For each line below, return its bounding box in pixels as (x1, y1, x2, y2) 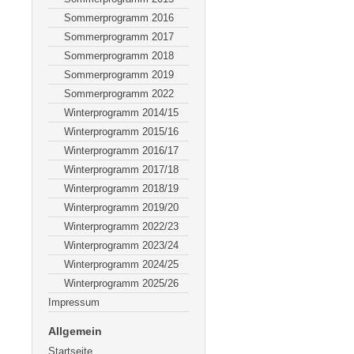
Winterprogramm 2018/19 (64, 183, 179, 194)
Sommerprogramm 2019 (64, 69, 174, 81)
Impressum (48, 296, 100, 308)
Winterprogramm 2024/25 (64, 258, 179, 270)
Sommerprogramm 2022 (64, 88, 174, 100)
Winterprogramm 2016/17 (64, 145, 179, 156)
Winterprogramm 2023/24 (64, 239, 179, 251)
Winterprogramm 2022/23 (64, 220, 179, 232)
